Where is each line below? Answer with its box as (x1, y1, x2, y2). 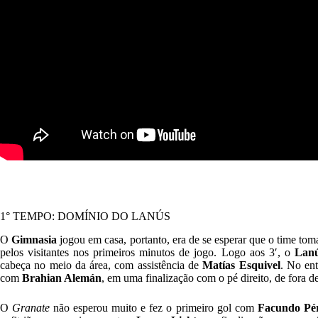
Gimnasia (11, 234, 57, 246)
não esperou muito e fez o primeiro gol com (53, 302, 258, 314)
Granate (12, 302, 54, 314)
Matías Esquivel (202, 259, 280, 272)
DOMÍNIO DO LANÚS (57, 210, 170, 223)
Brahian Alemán (22, 272, 102, 285)
